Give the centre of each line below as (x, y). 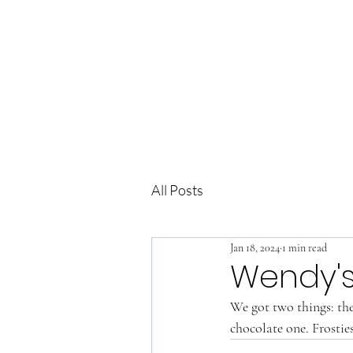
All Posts (177, 190)
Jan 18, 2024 (255, 247)
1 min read (305, 247)
